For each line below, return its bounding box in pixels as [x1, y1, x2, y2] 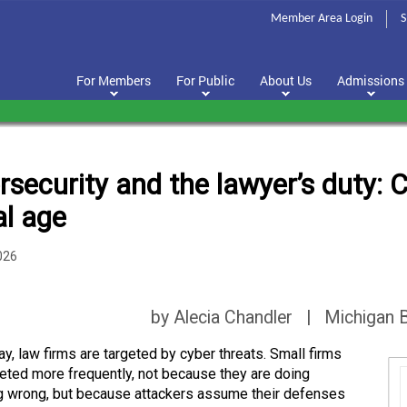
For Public [176, 72, 234, 89]
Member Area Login [271, 12, 372, 25]
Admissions [337, 72, 404, 89]
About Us [260, 72, 312, 89]
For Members [76, 72, 151, 89]
